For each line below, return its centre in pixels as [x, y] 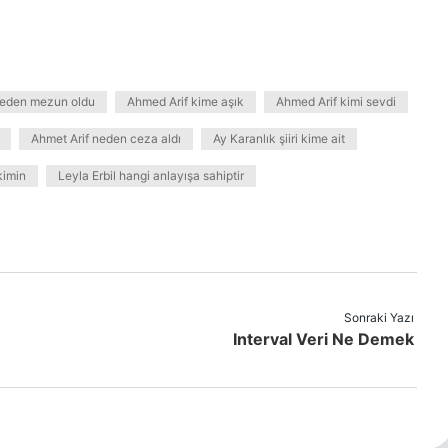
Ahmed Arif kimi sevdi [336, 101]
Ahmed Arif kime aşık [185, 101]
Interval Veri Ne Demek [323, 339]
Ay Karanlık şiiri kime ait [279, 138]
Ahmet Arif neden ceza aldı [106, 138]
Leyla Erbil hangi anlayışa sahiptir [151, 175]
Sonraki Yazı [379, 317]
